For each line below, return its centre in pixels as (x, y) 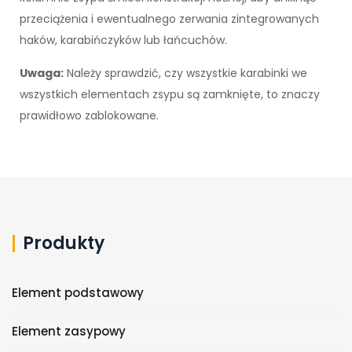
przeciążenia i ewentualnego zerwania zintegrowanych (169, 18)
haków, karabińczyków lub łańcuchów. (123, 40)
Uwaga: (42, 73)
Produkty (64, 243)
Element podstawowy (78, 292)
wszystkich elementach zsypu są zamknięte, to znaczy (170, 94)
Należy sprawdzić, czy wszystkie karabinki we (185, 73)
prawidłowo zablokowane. (89, 115)
